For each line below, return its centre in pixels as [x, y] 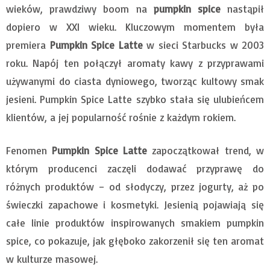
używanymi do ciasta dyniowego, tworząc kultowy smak [135, 81]
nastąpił [242, 8]
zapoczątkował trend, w [206, 150]
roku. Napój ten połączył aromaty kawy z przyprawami [135, 63]
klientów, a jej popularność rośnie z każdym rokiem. [121, 117]
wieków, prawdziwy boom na [80, 8]
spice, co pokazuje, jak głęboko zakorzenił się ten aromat [135, 240]
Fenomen [29, 150]
